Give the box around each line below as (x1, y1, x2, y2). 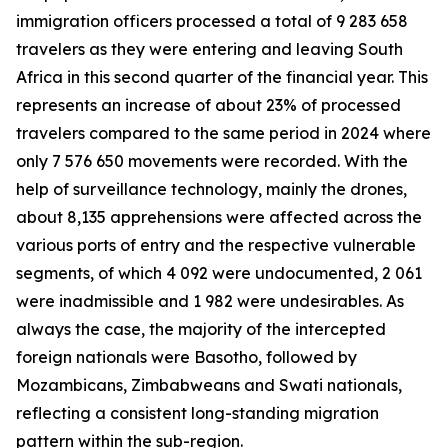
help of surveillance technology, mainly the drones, (16, 179, 407, 199)
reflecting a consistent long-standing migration (16, 403, 379, 423)
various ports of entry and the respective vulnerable (16, 235, 416, 255)
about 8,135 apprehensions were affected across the (16, 207, 422, 227)
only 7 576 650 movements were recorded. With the (16, 151, 408, 171)
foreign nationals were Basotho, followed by (16, 347, 357, 367)
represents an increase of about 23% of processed (16, 95, 401, 115)
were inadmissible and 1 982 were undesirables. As (16, 291, 404, 311)
